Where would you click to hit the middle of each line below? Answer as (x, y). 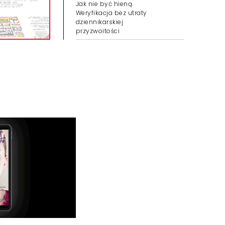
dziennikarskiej (100, 22)
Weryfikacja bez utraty (111, 13)
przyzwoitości (98, 31)
